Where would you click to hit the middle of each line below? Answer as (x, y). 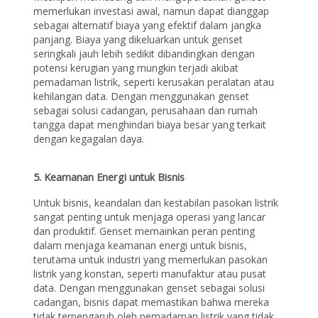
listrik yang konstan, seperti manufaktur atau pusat (150, 273)
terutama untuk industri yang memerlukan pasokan (151, 259)
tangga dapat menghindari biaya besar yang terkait (150, 125)
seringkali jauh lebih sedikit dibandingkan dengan (144, 54)
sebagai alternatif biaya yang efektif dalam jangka (148, 26)
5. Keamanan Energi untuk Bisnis (109, 177)
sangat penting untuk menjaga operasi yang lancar (150, 216)
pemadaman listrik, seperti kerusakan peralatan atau (154, 82)
